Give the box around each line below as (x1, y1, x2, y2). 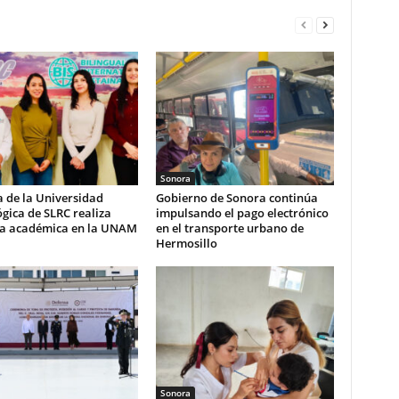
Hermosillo (155, 235, 217, 251)
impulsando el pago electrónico (155, 205, 329, 221)
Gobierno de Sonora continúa (155, 190, 318, 206)
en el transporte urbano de (155, 220, 304, 236)
